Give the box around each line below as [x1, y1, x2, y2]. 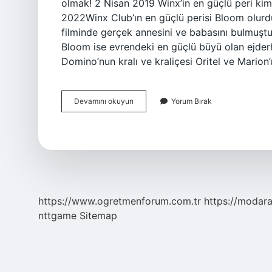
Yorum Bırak [171, 97, 212, 106]
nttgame [38, 209, 76, 222]
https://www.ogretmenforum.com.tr [38, 195, 201, 207]
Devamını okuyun [74, 97, 134, 106]
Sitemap [80, 209, 117, 222]
